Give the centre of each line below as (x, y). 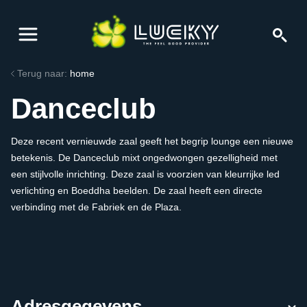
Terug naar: (42, 74)
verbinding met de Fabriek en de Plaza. (96, 207)
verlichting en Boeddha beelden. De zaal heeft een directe (137, 191)
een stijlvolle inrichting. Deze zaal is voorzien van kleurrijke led (145, 174)
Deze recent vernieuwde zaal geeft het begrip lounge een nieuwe (152, 142)
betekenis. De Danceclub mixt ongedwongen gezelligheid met (144, 158)
